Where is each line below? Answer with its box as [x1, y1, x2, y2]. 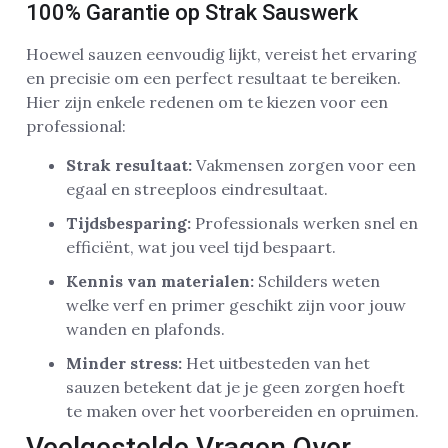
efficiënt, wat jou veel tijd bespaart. [66, 236, 336, 257]
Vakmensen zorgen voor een [192, 154, 416, 175]
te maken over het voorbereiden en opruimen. [66, 400, 419, 421]
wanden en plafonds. [66, 318, 225, 339]
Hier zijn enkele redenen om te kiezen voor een [26, 92, 388, 113]
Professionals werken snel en [191, 212, 418, 233]
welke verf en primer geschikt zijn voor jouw [66, 294, 406, 315]
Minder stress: [66, 352, 182, 373]
